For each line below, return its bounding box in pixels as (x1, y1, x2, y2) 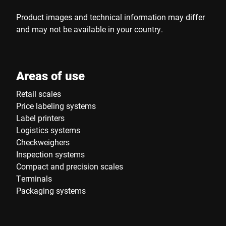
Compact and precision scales (16, 161, 123, 172)
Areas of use (16, 68, 85, 84)
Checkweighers (16, 137, 70, 147)
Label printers (16, 112, 65, 123)
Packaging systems (16, 185, 86, 196)
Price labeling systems (16, 100, 96, 111)
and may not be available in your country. (16, 24, 163, 34)
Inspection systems (16, 149, 85, 159)
